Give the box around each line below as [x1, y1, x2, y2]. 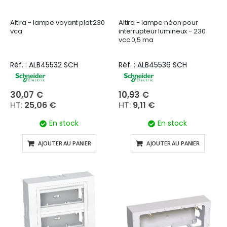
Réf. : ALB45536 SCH [119, 59, 187, 70]
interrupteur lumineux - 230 [119, 26, 206, 36]
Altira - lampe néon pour [119, 17, 198, 27]
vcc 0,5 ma [119, 34, 154, 45]
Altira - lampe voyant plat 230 [10, 17, 105, 27]
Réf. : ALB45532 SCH [10, 59, 78, 70]
